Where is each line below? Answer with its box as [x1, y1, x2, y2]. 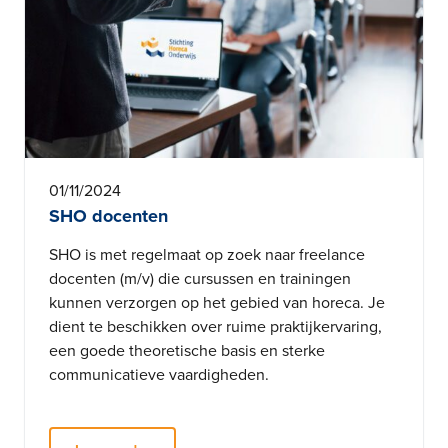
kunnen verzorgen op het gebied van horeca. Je [49, 293, 385, 313]
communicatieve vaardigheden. [49, 365, 269, 385]
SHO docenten [49, 205, 168, 227]
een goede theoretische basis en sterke [49, 341, 325, 361]
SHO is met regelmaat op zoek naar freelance [49, 245, 365, 265]
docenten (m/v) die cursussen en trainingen [49, 269, 351, 289]
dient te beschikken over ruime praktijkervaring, [49, 317, 382, 337]
